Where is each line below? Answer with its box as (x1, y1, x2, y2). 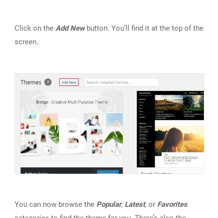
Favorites (157, 200, 187, 209)
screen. (15, 37, 38, 46)
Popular (96, 200, 121, 209)
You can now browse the (15, 200, 96, 209)
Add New (55, 23, 85, 33)
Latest (125, 200, 145, 209)
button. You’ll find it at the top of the (85, 23, 203, 33)
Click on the (15, 23, 55, 33)
